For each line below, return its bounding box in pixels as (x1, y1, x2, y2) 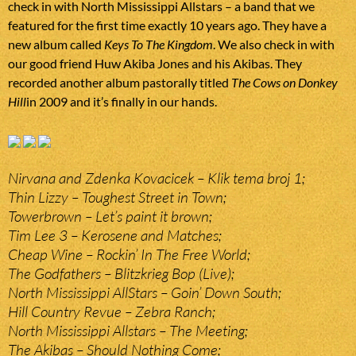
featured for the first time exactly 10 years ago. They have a (8, 17, 327, 33)
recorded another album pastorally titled (8, 75, 231, 91)
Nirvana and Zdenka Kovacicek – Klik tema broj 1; (8, 168, 305, 188)
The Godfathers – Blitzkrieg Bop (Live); (8, 264, 234, 284)
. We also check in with (213, 37, 335, 52)
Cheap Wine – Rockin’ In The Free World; (8, 245, 250, 265)
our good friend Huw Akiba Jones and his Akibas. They (8, 56, 302, 72)
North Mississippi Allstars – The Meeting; (8, 321, 248, 341)
